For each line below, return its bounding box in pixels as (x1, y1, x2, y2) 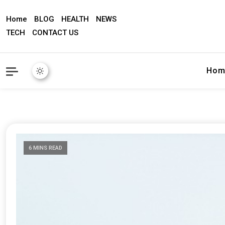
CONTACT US (32, 28, 78, 37)
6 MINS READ (29, 145, 62, 151)
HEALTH (61, 15, 89, 24)
